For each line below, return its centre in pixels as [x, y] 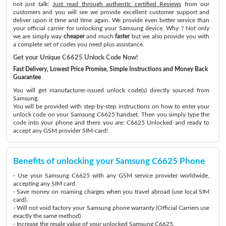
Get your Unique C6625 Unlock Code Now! [75, 58]
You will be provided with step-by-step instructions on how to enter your [111, 106]
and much [100, 36]
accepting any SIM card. [45, 183]
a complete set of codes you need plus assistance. [78, 44]
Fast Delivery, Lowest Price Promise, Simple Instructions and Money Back [110, 69]
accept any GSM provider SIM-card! [60, 130]
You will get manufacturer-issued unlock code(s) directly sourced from [111, 90]
